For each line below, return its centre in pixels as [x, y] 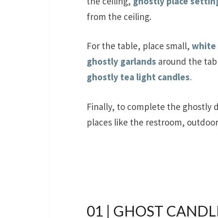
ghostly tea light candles [138, 77]
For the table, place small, [139, 46]
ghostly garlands [121, 62]
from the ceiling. [119, 16]
